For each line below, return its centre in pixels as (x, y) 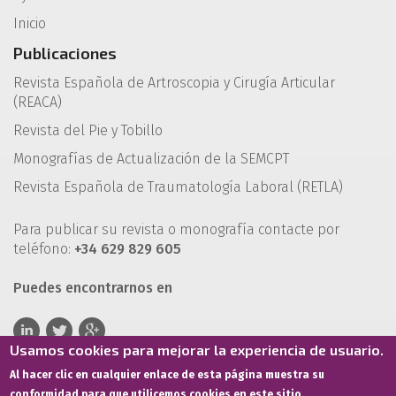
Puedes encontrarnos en (93, 288)
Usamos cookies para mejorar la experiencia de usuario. (197, 350)
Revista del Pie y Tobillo (88, 131)
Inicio (30, 24)
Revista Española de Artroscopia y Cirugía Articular (174, 83)
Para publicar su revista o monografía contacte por (176, 230)
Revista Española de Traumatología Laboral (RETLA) (178, 187)
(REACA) (38, 103)
